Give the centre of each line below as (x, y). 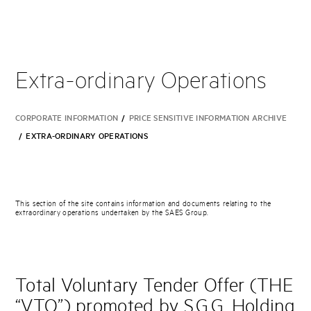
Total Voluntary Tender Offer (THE (154, 286)
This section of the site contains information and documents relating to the (143, 204)
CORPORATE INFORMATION (67, 118)
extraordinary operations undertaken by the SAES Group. (112, 213)
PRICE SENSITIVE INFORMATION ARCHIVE (208, 118)
